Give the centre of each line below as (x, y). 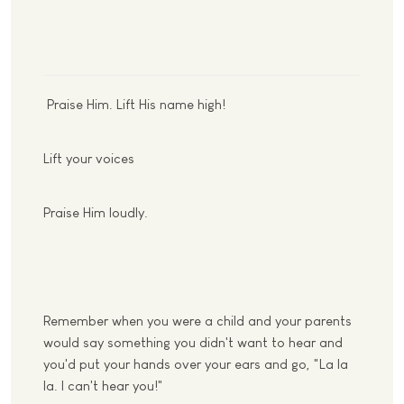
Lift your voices (89, 158)
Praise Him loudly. (96, 212)
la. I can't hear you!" (103, 386)
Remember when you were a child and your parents (197, 321)
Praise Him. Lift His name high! (134, 104)
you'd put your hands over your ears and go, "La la (196, 364)
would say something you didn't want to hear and (193, 342)
